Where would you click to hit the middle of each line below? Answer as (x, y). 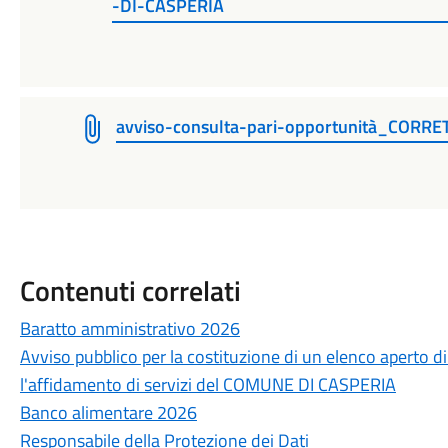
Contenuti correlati (130, 290)
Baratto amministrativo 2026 (129, 328)
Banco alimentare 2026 (108, 412)
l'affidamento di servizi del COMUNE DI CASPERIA (207, 384)
